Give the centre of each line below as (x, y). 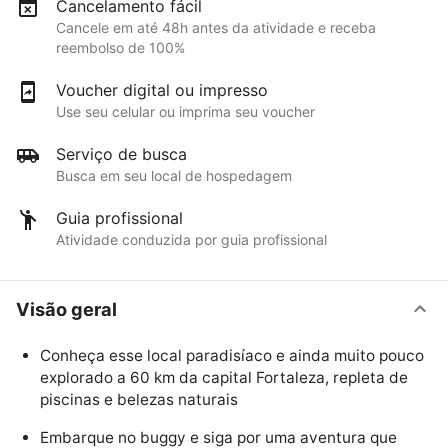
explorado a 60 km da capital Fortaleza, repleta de (224, 378)
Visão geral (66, 308)
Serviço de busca (121, 154)
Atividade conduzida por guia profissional (191, 240)
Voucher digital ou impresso (162, 90)
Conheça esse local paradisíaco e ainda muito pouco (232, 356)
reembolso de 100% (120, 48)
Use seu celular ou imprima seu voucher (185, 112)
